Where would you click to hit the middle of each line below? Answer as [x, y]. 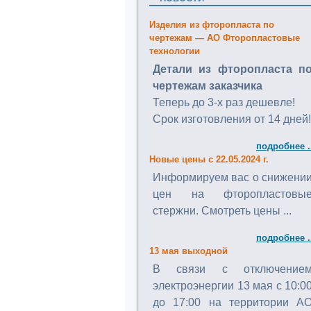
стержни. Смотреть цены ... [222, 211]
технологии [175, 51]
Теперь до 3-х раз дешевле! [224, 102]
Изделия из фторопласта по [212, 25]
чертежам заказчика [208, 86]
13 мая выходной [188, 251]
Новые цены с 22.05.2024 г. [209, 159]
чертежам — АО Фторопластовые [225, 38]
